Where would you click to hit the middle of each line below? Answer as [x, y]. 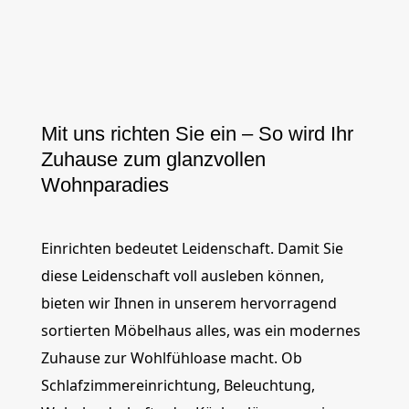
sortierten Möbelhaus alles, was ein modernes [200, 330]
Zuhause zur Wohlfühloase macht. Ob [171, 358]
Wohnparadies [105, 185]
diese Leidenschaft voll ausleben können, [182, 276]
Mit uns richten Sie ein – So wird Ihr [197, 134]
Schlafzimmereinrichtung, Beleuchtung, [178, 385]
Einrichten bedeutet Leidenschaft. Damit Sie [192, 248]
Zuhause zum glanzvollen [153, 159]
